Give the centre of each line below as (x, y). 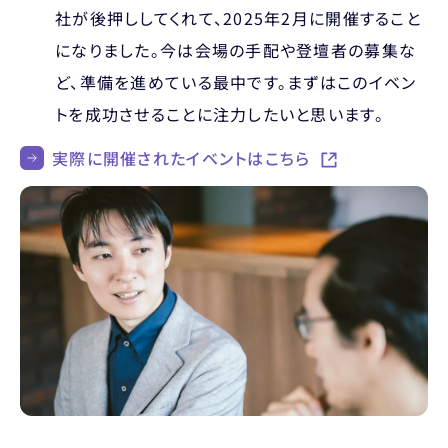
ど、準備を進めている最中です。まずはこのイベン (236, 82)
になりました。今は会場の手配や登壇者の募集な (236, 50)
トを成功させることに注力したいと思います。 (219, 114)
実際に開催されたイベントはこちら (184, 158)
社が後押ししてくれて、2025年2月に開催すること (238, 18)
